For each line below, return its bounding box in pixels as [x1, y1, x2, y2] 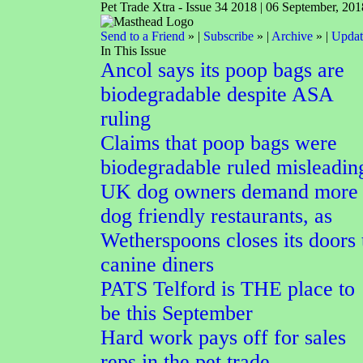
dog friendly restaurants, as [100, 204, 332, 228]
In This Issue [100, 44, 166, 58]
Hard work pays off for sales [100, 326, 346, 349]
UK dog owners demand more [100, 180, 358, 203]
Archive [271, 29, 313, 43]
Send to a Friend [100, 29, 185, 43]
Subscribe [203, 29, 254, 43]
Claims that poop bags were [100, 131, 337, 155]
